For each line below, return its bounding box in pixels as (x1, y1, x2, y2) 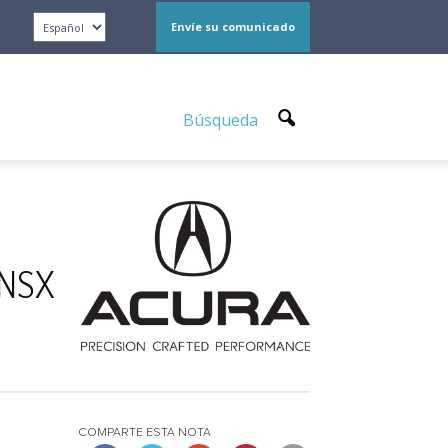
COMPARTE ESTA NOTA (78, 427, 211, 439)
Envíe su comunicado (171, 19, 295, 34)
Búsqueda (183, 109, 262, 131)
